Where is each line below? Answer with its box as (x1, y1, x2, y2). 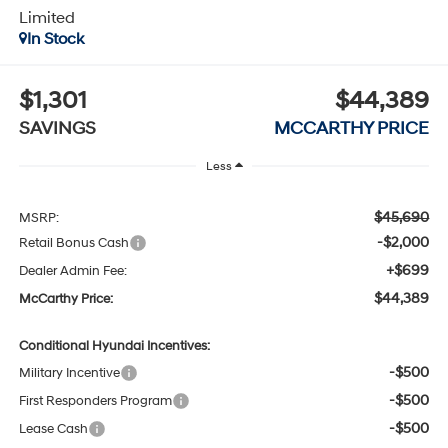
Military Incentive (18, 365, 120, 382)
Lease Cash (18, 421, 88, 438)
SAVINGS (18, 117, 96, 141)
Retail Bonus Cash (18, 235, 129, 252)
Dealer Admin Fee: (18, 263, 127, 280)
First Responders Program (18, 393, 172, 410)
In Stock (26, 28, 84, 49)
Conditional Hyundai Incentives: (18, 338, 210, 355)
